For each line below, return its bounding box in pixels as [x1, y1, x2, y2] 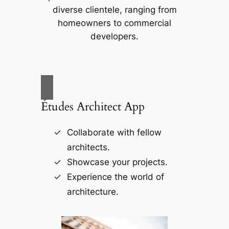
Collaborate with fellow [66, 127, 162, 138]
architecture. [66, 186, 119, 197]
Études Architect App [40, 98, 145, 114]
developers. [90, 31, 139, 42]
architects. [66, 142, 110, 152]
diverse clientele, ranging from [52, 5, 177, 15]
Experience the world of [66, 171, 164, 182]
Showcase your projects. [66, 156, 168, 167]
